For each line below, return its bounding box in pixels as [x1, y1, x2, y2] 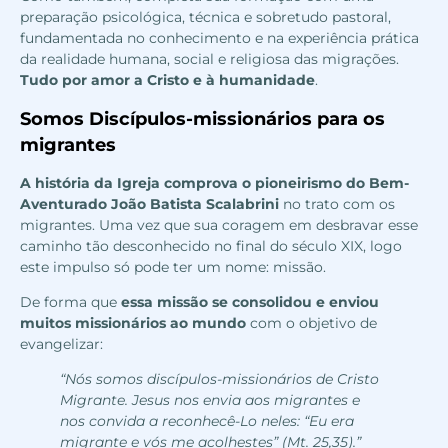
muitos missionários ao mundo [20, 313, 246, 332]
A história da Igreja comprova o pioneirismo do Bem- [20, 173, 409, 192]
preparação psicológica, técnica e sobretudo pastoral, [20, 8, 391, 27]
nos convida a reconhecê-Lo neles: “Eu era [60, 411, 354, 430]
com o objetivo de [246, 313, 377, 332]
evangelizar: [20, 334, 103, 353]
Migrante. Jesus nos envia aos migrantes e [60, 390, 360, 409]
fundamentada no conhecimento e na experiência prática [20, 29, 419, 48]
